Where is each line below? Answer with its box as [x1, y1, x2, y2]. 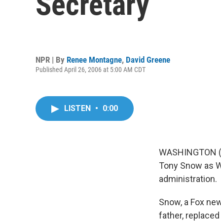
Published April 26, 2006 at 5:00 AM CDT [36, 65, 146, 74]
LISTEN [64, 104, 93, 113]
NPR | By [36, 54, 67, 65]
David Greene [126, 54, 170, 65]
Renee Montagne [67, 54, 122, 65]
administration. [159, 174, 217, 184]
